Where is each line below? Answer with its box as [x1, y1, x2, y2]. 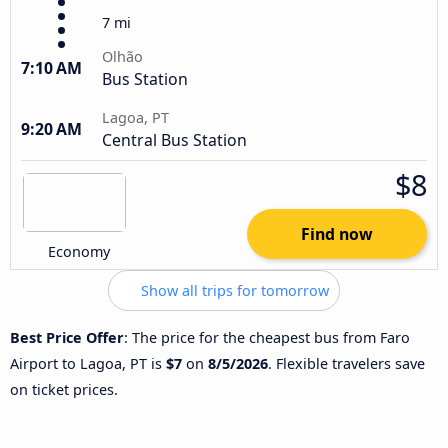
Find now [301, 222, 373, 245]
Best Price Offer [10, 327, 124, 347]
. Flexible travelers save [268, 353, 425, 373]
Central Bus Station [102, 128, 247, 151]
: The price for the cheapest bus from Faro [124, 327, 410, 347]
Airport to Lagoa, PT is [10, 353, 166, 373]
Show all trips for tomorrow [137, 280, 329, 300]
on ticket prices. [10, 379, 118, 399]
